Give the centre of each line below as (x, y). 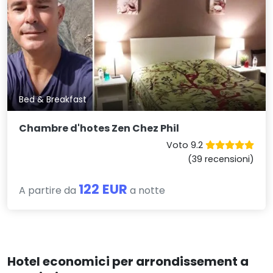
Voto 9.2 (186, 145)
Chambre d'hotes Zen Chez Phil (99, 129)
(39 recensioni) (221, 159)
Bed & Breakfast (53, 99)
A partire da (49, 191)
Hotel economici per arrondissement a (128, 262)
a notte (147, 191)
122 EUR (103, 190)
